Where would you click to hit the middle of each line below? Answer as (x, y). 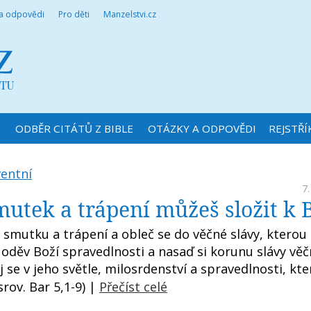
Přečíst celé (133, 287)
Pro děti (74, 14)
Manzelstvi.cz (130, 14)
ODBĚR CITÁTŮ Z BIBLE (74, 128)
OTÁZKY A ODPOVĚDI (202, 128)
